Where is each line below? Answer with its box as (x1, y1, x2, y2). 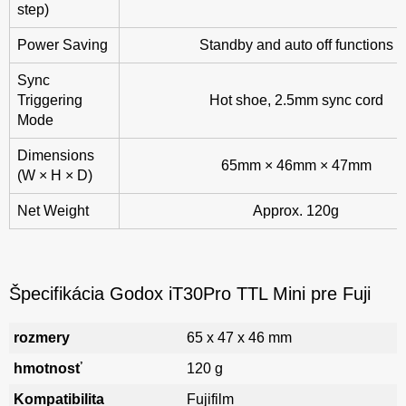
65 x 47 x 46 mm (187, 330, 292, 346)
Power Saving (17, 37, 108, 53)
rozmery (14, 330, 70, 346)
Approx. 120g (253, 203, 339, 219)
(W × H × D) (17, 168, 92, 184)
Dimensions (17, 148, 94, 164)
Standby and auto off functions (198, 37, 393, 53)
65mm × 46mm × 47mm (220, 158, 372, 174)
